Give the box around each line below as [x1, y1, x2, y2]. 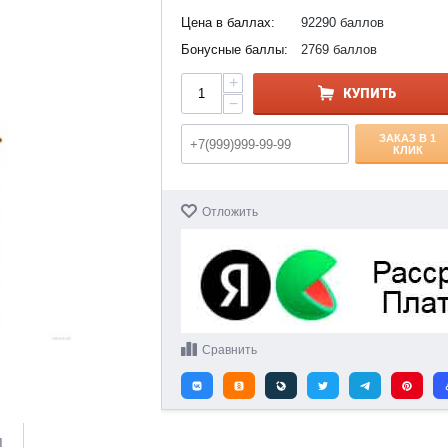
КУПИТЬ [343, 86, 397, 101]
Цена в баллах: [181, 15, 276, 30]
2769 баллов [301, 42, 378, 57]
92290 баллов [301, 15, 385, 30]
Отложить [202, 205, 259, 219]
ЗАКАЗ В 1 [379, 131, 437, 144]
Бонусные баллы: [181, 42, 289, 57]
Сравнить [202, 343, 258, 357]
